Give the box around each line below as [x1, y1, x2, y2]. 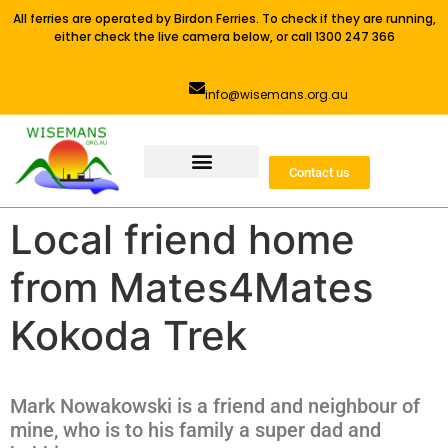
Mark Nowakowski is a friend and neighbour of [10, 394, 420, 419]
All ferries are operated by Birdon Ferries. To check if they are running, [12, 10, 436, 27]
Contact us [288, 164, 350, 180]
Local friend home [10, 215, 355, 265]
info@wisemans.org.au [205, 86, 349, 104]
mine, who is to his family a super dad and [10, 418, 381, 443]
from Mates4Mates [10, 263, 373, 313]
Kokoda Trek [10, 311, 247, 361]
